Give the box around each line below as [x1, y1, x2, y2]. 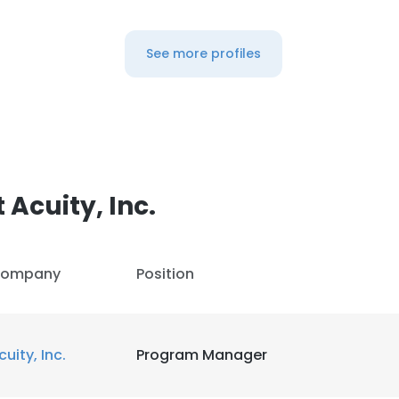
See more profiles [145, 45, 261, 62]
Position [136, 264, 194, 284]
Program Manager [136, 345, 267, 365]
